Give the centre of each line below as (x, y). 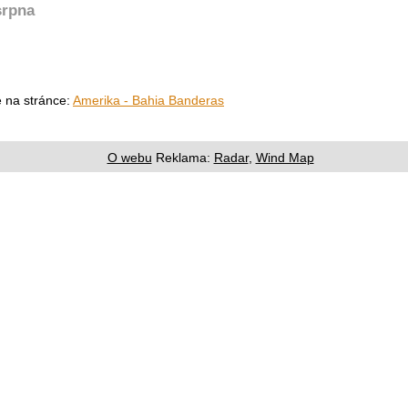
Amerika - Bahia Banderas (148, 101)
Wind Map (285, 158)
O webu (129, 158)
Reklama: (183, 158)
